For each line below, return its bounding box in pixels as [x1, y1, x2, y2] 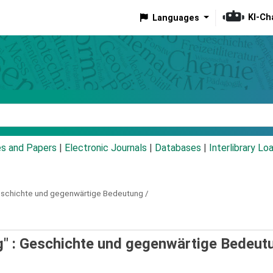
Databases [155, 142, 201, 154]
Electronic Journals [65, 142, 147, 154]
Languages [152, 12, 199, 23]
